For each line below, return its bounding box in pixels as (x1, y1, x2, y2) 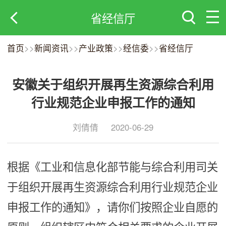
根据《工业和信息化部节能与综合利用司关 (7, 161, 218, 174)
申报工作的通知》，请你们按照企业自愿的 (7, 201, 218, 214)
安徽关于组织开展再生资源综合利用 (12, 75, 214, 93)
